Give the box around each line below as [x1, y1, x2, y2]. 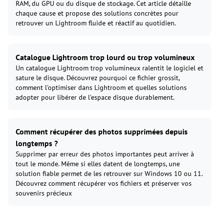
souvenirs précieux [16, 189, 72, 198]
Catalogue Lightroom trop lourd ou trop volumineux [16, 52, 195, 63]
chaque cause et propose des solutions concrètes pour [16, 9, 178, 18]
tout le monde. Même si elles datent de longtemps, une [16, 159, 180, 169]
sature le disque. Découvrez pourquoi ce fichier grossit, [16, 73, 179, 83]
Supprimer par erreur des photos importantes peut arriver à [16, 150, 194, 159]
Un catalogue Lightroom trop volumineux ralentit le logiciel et [16, 64, 203, 73]
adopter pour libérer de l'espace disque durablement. [16, 93, 175, 102]
